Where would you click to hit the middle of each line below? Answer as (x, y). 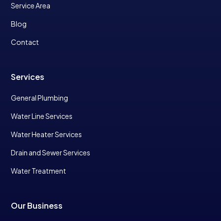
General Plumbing (40, 97)
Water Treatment (39, 170)
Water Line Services (42, 116)
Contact (25, 42)
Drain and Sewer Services (51, 152)
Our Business (37, 205)
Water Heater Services (47, 134)
